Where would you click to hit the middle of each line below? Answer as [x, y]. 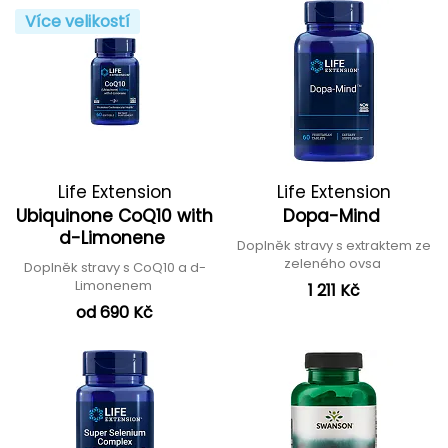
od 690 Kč [114, 312]
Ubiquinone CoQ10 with [114, 215]
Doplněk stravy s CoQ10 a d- [114, 267]
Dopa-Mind [333, 215]
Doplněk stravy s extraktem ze [333, 245]
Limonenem [114, 285]
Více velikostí [77, 21]
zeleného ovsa [333, 263]
